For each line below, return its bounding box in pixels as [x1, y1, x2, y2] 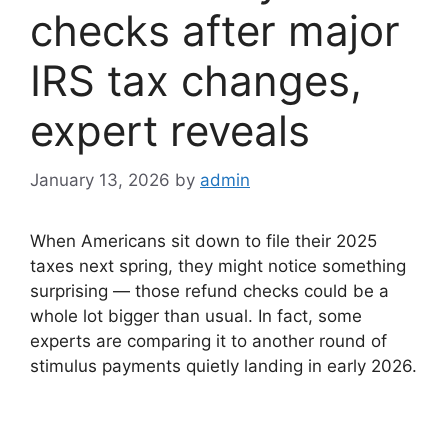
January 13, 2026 [30, 169, 170, 190]
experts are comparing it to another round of [30, 330, 387, 351]
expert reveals [30, 105, 310, 157]
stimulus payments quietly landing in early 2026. [30, 355, 417, 376]
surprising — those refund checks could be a [30, 280, 389, 301]
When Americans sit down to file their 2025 [30, 230, 377, 251]
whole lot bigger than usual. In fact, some [30, 305, 362, 326]
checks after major [30, 5, 400, 57]
